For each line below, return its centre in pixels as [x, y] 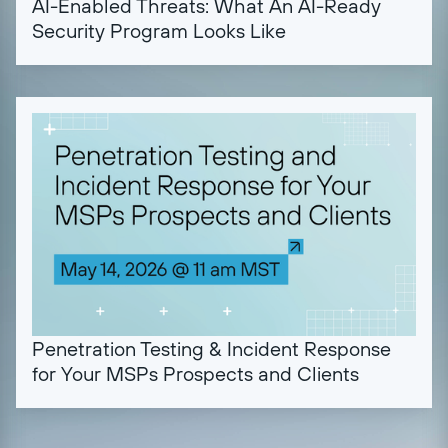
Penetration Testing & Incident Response [211, 349]
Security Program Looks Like [159, 31]
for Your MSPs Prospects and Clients [195, 374]
